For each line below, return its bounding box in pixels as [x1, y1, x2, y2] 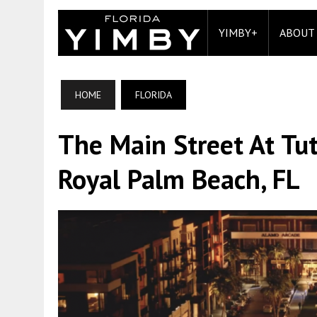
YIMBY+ [219, 25, 258, 40]
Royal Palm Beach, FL [58, 161, 300, 196]
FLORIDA [135, 88, 172, 101]
